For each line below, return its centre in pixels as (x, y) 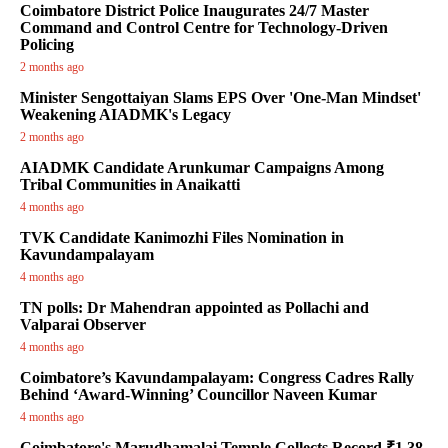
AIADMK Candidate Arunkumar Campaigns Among (202, 168)
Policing (47, 45)
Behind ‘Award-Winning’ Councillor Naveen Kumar (198, 395)
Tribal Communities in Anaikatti (130, 185)
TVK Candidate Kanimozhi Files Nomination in (182, 238)
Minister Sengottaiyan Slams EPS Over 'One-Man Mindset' (220, 98)
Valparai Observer (83, 325)
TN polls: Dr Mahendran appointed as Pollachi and (194, 308)
